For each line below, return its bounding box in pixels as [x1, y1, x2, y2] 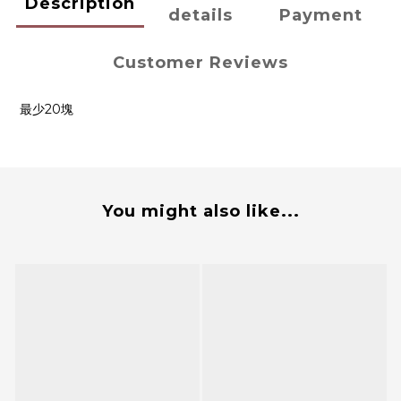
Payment [279, 5, 363, 26]
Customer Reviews [113, 53, 288, 73]
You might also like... [101, 201, 300, 222]
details [168, 5, 233, 26]
